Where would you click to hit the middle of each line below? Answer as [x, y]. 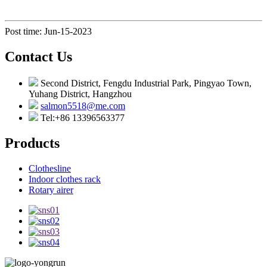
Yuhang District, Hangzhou [80, 94]
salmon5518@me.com [83, 105]
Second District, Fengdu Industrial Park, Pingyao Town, [146, 83]
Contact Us [38, 57]
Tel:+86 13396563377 [83, 117]
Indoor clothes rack [65, 179]
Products [32, 143]
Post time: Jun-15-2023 [48, 32]
